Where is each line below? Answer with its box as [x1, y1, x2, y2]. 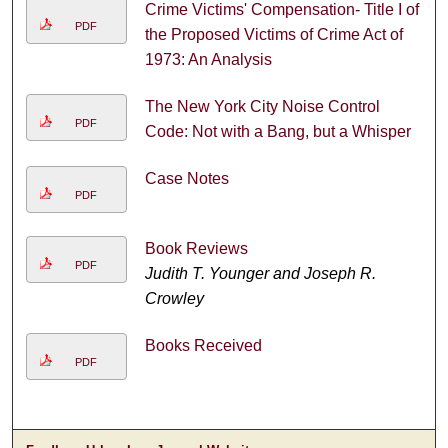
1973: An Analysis [144, 51, 272, 69]
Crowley [144, 290, 204, 308]
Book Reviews [144, 240, 248, 258]
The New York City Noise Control [144, 98, 380, 116]
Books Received [144, 337, 262, 355]
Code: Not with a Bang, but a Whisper [144, 123, 411, 141]
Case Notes [144, 170, 229, 188]
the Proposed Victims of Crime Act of [144, 26, 403, 44]
